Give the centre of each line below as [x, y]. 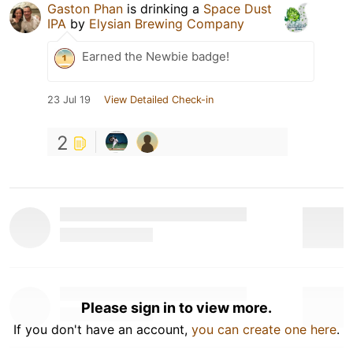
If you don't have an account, [102, 329]
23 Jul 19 [69, 100]
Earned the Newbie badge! [156, 56]
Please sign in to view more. [176, 308]
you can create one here [264, 329]
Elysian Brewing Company [167, 24]
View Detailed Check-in [159, 100]
